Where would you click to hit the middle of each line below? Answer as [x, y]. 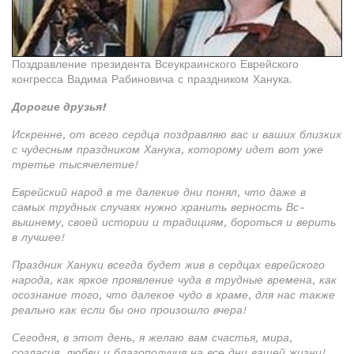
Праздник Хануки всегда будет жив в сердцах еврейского [168, 265]
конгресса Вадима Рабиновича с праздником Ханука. [152, 79]
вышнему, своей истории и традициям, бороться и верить [174, 222]
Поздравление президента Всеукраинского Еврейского [155, 64]
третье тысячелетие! [75, 165]
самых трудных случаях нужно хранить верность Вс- [158, 207]
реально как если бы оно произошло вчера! [129, 310]
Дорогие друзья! [58, 107]
